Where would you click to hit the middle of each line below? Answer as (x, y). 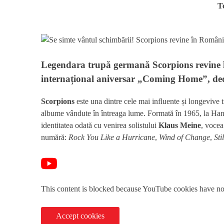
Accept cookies (80, 216)
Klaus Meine (180, 125)
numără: (55, 137)
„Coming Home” (172, 79)
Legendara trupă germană (97, 65)
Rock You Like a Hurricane (112, 137)
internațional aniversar (89, 79)
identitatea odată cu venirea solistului (100, 125)
